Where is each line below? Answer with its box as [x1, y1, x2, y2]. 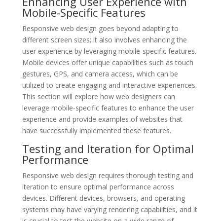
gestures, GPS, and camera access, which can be [22, 69, 178, 78]
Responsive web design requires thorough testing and [22, 170, 193, 180]
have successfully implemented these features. [22, 125, 171, 135]
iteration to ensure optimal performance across [22, 182, 174, 191]
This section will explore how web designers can [22, 91, 175, 101]
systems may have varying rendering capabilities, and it [22, 204, 197, 214]
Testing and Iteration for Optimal [22, 141, 194, 156]
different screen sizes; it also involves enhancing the [22, 35, 187, 44]
